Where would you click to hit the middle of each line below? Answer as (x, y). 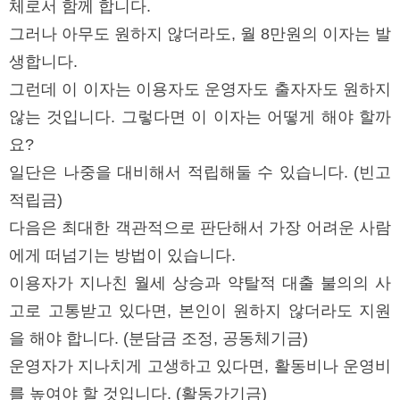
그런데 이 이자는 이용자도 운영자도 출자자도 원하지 (200, 89)
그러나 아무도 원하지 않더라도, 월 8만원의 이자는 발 (200, 33)
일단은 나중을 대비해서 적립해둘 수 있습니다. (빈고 (200, 172)
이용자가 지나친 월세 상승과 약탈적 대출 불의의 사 (200, 283)
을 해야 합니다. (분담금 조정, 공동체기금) (161, 338)
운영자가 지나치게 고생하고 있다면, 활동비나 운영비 (200, 366)
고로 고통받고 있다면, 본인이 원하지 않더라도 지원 (200, 310)
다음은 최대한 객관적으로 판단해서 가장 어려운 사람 (200, 227)
